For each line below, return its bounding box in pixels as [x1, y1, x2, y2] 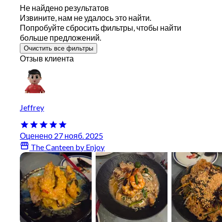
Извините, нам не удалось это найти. [20, 13, 151, 23]
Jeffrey [20, 103, 44, 112]
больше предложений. [20, 33, 101, 43]
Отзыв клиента [20, 54, 74, 63]
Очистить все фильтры [24, 45, 93, 53]
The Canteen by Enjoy [29, 142, 105, 152]
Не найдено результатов [20, 3, 109, 13]
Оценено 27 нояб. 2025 [20, 131, 103, 141]
